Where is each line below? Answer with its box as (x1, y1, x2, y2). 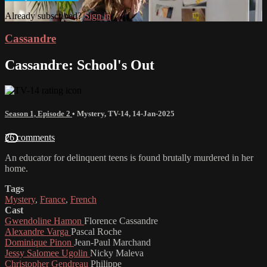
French (70, 194, 97, 204)
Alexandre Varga (5, 226, 71, 237)
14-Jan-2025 (132, 109, 175, 119)
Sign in (84, 10, 111, 21)
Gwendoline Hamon (5, 215, 84, 226)
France (40, 194, 66, 204)
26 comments (5, 132, 55, 142)
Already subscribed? (5, 10, 84, 21)
